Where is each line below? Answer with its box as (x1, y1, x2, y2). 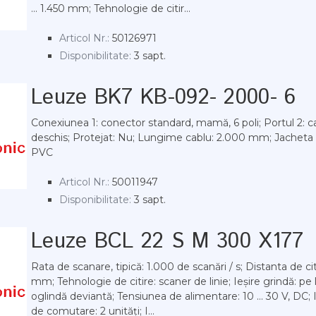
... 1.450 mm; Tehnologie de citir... (31, 2, 190, 15)
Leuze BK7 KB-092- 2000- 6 (31, 83, 296, 113)
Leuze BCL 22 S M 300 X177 (31, 226, 304, 257)
